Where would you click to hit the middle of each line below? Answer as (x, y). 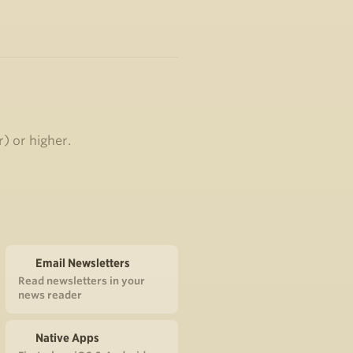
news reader (50, 295)
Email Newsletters (83, 263)
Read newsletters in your (82, 281)
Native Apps (67, 338)
